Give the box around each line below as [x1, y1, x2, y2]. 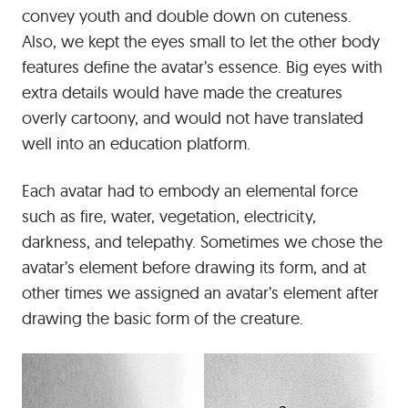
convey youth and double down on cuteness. [22, 5, 352, 26]
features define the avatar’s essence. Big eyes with [22, 56, 382, 77]
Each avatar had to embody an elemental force [22, 180, 358, 201]
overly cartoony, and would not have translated [22, 107, 363, 128]
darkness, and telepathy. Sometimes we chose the [22, 231, 382, 252]
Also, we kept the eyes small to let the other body [22, 31, 380, 52]
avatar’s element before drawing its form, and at [22, 257, 366, 278]
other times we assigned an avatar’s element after [22, 282, 379, 303]
